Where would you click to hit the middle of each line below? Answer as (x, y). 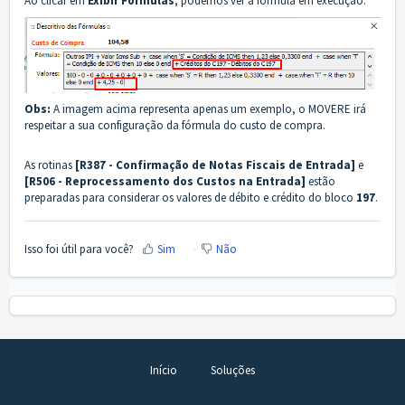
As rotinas (50, 165)
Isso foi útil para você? (79, 249)
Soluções (233, 370)
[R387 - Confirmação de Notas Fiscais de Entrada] (215, 165)
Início (164, 370)
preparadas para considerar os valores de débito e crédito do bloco (190, 198)
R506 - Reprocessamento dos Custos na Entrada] (169, 182)
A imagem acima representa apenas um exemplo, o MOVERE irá (208, 109)
